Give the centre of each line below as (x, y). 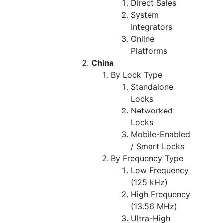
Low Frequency (160, 170)
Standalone (152, 86)
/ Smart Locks (158, 146)
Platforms (149, 51)
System (145, 15)
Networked (152, 110)
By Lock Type (137, 74)
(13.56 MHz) (154, 206)
